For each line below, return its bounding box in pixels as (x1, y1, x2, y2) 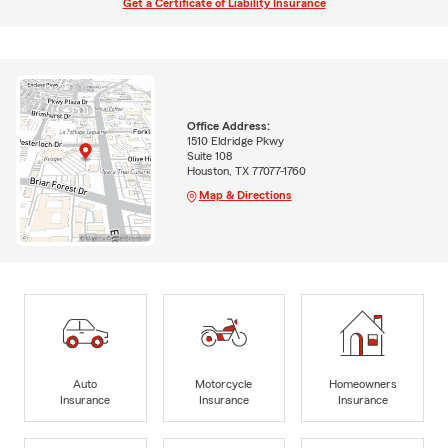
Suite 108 (186, 150, 232, 163)
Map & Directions (198, 189, 292, 202)
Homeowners (328, 377, 397, 390)
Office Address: (186, 120, 270, 133)
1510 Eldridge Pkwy (186, 135, 284, 148)
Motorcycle (195, 377, 253, 390)
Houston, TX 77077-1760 (186, 165, 306, 178)
